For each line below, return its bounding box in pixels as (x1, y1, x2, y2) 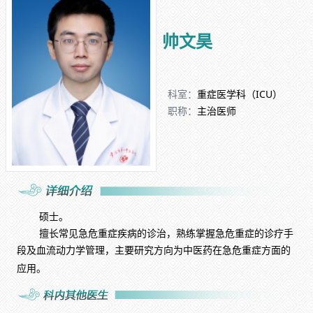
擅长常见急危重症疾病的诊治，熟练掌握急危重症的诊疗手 (39, 226, 293, 240)
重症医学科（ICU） (197, 87, 282, 101)
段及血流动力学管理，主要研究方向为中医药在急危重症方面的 (17, 243, 291, 257)
